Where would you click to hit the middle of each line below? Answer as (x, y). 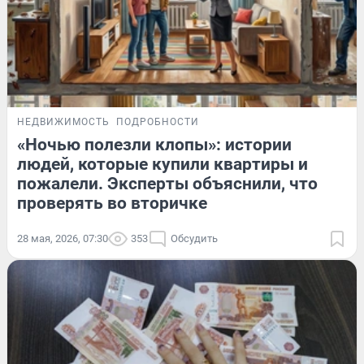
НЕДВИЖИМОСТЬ (63, 122)
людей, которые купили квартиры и (162, 165)
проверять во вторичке (112, 204)
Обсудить (194, 239)
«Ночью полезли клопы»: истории (154, 145)
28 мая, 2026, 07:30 (63, 239)
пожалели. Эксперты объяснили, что (167, 184)
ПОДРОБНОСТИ (158, 122)
